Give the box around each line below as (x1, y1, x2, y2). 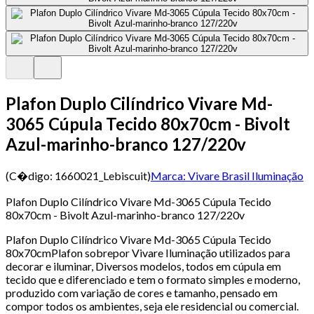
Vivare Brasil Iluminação (188, 168, 303, 182)
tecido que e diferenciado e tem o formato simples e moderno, (6, 272, 300, 286)
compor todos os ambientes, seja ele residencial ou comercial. (6, 299, 299, 313)
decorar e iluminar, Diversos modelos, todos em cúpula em (6, 259, 281, 273)
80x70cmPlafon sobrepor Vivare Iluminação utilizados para (6, 245, 290, 259)
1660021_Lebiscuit (55, 168, 147, 182)
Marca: (151, 168, 186, 182)
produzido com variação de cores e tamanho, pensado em (6, 285, 278, 299)
